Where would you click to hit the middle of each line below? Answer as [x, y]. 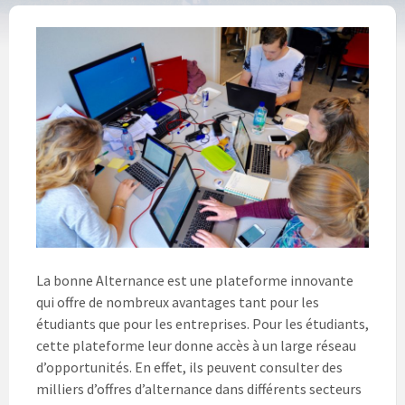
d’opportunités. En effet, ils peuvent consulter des [189, 367]
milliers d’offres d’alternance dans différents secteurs [199, 389]
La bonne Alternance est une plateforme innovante [195, 281]
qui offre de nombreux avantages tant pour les [178, 302]
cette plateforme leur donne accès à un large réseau [196, 346]
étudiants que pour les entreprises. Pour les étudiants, [202, 324]
